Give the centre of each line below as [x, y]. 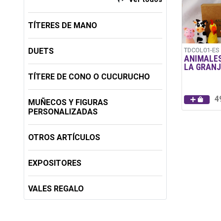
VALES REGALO [56, 189]
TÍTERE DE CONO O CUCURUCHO [89, 77]
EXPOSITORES [55, 163]
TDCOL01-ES [201, 50]
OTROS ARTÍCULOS [64, 137]
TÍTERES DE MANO [63, 25]
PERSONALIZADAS [63, 112]
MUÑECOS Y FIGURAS [68, 102]
